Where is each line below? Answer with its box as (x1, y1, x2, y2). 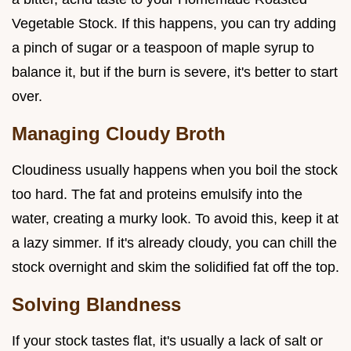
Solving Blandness (12, 293, 181, 315)
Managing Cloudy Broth (12, 122, 226, 144)
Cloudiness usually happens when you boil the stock (12, 161, 338, 178)
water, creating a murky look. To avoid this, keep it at (12, 210, 338, 226)
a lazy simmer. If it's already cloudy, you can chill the (12, 234, 337, 251)
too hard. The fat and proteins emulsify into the (12, 186, 302, 202)
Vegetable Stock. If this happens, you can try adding (12, 15, 336, 31)
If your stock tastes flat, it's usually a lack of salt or (12, 332, 323, 349)
